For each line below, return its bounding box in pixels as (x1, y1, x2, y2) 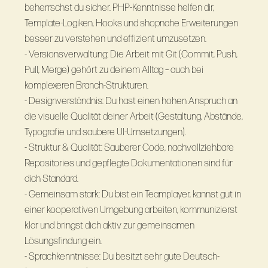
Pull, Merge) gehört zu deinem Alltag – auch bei (24, 63, 203, 76)
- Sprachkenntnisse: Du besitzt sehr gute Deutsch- (24, 250, 220, 263)
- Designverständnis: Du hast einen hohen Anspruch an (24, 95, 237, 107)
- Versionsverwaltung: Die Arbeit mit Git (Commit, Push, (24, 48, 237, 60)
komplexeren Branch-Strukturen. (24, 79, 148, 92)
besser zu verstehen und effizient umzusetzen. (24, 32, 206, 45)
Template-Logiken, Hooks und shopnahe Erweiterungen (24, 17, 238, 29)
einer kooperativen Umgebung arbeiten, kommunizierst (24, 203, 237, 216)
